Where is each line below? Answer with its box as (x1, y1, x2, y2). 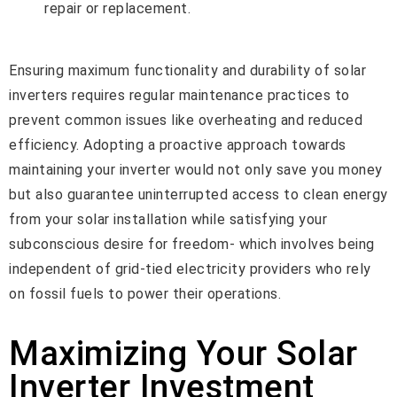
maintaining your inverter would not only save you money (9, 160, 383, 178)
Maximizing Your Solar (9, 333, 358, 374)
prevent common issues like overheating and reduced (9, 111, 362, 128)
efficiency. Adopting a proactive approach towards (9, 136, 346, 153)
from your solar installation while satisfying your (9, 210, 327, 228)
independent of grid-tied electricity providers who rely (9, 260, 371, 277)
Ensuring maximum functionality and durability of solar (9, 61, 366, 79)
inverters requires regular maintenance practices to (9, 86, 350, 104)
